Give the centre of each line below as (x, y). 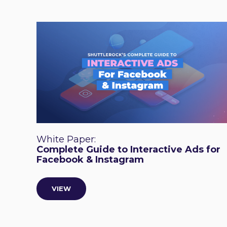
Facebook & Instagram (90, 160)
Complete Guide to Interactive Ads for (128, 150)
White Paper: (66, 140)
